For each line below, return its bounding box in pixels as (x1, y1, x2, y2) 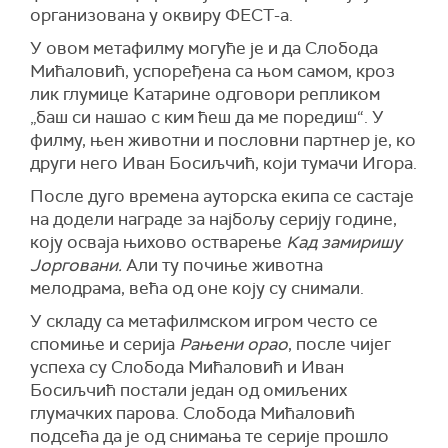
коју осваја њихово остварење (30, 231, 286, 254)
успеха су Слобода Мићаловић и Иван (30, 356, 344, 379)
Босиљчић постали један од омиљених (30, 379, 347, 402)
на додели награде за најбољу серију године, (30, 208, 397, 231)
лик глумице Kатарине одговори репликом (30, 83, 380, 106)
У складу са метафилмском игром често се (30, 310, 378, 333)
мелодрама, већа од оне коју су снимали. (30, 277, 364, 300)
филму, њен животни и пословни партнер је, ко (30, 129, 416, 152)
